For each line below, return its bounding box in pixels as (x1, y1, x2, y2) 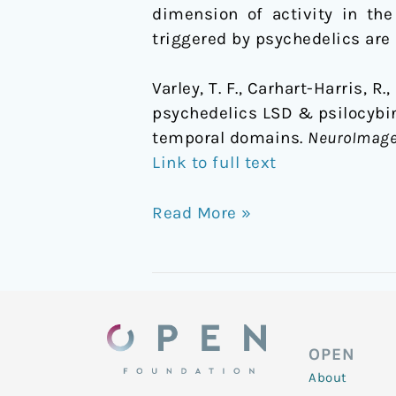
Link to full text (152, 153, 277, 173)
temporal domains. (152, 128, 308, 148)
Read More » (152, 202, 252, 223)
